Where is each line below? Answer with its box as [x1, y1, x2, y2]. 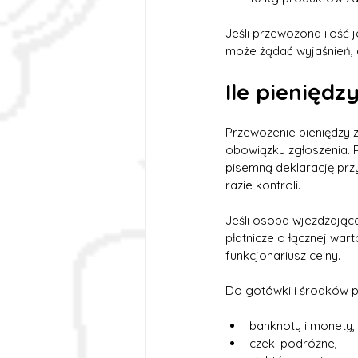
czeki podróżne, [249, 336, 337, 352]
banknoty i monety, [249, 318, 355, 334]
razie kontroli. [225, 177, 300, 193]
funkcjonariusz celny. [225, 248, 340, 264]
